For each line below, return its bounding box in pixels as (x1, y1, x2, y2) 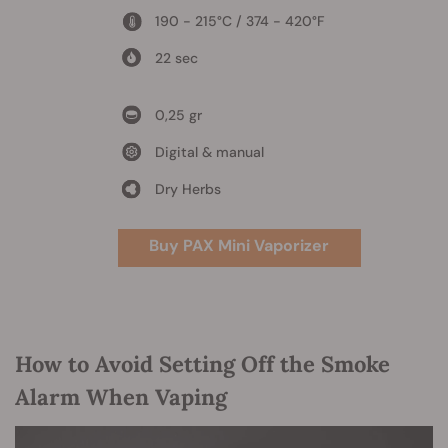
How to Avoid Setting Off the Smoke (15, 349, 390, 378)
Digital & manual (154, 142, 264, 161)
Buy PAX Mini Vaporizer (149, 234, 329, 256)
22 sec (154, 48, 198, 67)
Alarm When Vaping (15, 382, 227, 411)
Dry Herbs (154, 179, 221, 198)
